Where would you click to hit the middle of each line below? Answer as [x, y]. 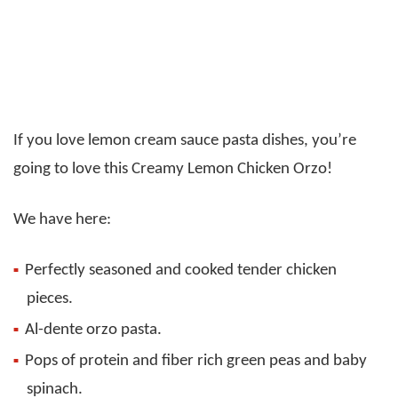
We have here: [62, 220]
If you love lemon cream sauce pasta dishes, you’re [185, 141]
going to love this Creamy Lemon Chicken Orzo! [173, 170]
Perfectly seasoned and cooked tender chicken [181, 271]
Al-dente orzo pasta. [93, 330]
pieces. [50, 299]
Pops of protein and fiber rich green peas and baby [196, 362]
